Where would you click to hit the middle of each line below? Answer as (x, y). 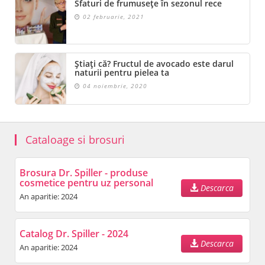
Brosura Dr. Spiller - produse (84, 173)
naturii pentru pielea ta (122, 73)
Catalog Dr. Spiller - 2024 (74, 234)
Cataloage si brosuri (75, 140)
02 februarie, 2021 (112, 17)
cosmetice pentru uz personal (86, 183)
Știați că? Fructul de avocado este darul (154, 64)
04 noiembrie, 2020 (114, 86)
